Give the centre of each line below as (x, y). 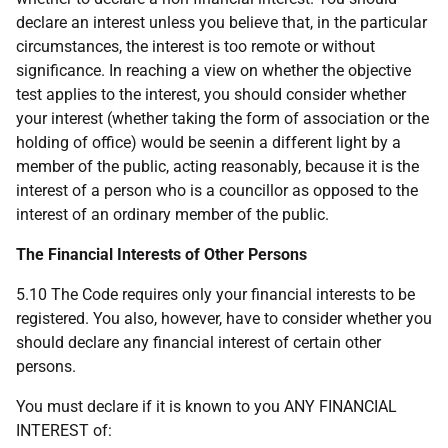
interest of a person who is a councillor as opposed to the (217, 190)
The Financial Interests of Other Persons (161, 254)
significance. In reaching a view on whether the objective (213, 70)
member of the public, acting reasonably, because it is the (217, 166)
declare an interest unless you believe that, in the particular (221, 22)
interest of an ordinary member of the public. (172, 214)
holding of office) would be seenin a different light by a (208, 142)
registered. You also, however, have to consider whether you (224, 318)
